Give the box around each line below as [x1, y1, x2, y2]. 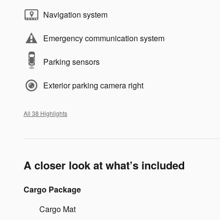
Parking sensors [43, 56, 100, 68]
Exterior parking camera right [43, 80, 143, 91]
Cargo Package [24, 184, 81, 195]
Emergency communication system [43, 32, 165, 44]
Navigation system [43, 9, 108, 21]
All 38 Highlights [24, 109, 67, 118]
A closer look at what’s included [24, 157, 185, 173]
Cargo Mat [39, 203, 76, 215]
